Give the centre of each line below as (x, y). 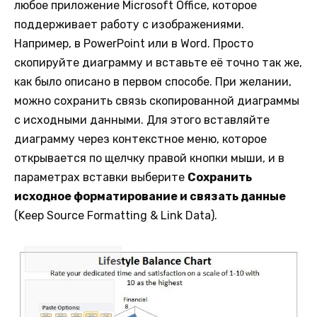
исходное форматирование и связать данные (150, 196)
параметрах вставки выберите (101, 177)
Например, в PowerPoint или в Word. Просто (134, 43)
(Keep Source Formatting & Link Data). (116, 215)
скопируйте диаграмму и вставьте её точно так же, (158, 62)
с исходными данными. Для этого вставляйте (142, 120)
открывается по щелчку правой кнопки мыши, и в (149, 158)
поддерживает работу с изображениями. (129, 24)
